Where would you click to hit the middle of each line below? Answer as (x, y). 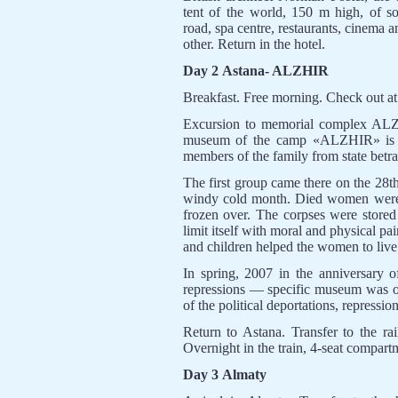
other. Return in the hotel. (254, 44)
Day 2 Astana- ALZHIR (255, 71)
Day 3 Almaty (224, 374)
